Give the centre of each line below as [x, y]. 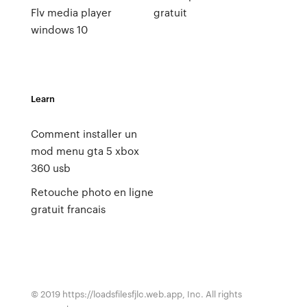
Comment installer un [84, 134]
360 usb [50, 168]
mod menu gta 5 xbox [85, 151]
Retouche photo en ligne [92, 192]
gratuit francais [68, 209]
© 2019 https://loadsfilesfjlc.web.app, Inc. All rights [136, 294]
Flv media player [71, 12]
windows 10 [59, 29]
